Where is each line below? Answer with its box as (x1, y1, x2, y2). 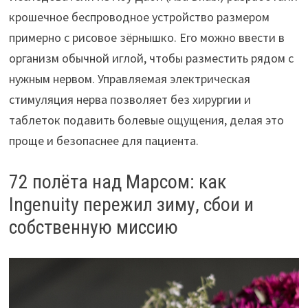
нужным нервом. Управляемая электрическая (8, 70, 250, 87)
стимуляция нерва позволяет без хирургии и (8, 91, 251, 107)
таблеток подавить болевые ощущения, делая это (8, 111, 284, 128)
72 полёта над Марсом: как (8, 170, 226, 193)
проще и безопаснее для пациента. (8, 132, 199, 148)
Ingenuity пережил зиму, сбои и (8, 192, 254, 216)
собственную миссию (8, 215, 178, 239)
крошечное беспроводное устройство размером (8, 8, 269, 25)
